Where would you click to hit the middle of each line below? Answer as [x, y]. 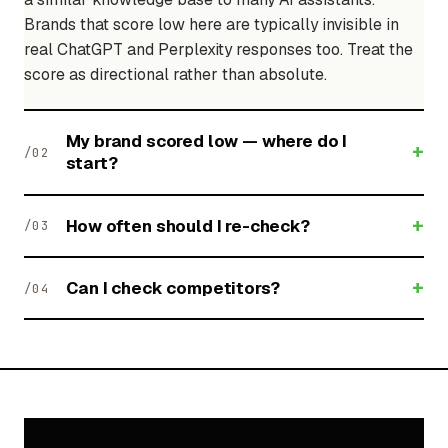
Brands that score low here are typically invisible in [211, 24]
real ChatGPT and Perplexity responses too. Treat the [218, 49]
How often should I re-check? [187, 225]
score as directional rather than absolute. [175, 74]
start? [91, 163]
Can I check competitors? [172, 288]
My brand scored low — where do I [206, 141]
